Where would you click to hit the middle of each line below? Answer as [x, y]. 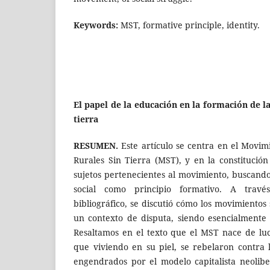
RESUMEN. [96, 145]
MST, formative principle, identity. [189, 25]
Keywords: [96, 25]
